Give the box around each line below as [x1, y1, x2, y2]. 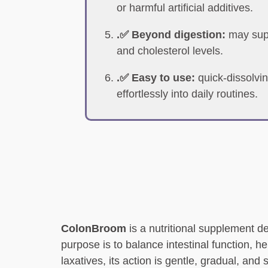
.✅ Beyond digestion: [117, 29, 226, 41]
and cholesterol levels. [117, 45, 223, 57]
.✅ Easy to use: [117, 72, 195, 84]
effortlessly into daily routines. [117, 88, 258, 100]
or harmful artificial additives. [117, 2, 253, 14]
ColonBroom [61, 223, 126, 234]
